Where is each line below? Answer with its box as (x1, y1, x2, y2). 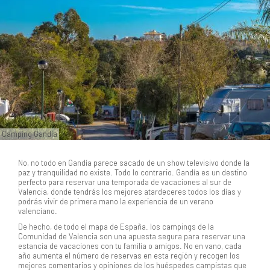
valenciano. (18, 206, 59, 216)
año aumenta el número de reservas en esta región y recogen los (18, 251, 240, 260)
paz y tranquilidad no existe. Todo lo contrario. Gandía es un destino (18, 168, 247, 177)
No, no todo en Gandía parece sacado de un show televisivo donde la (18, 158, 250, 168)
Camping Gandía (2, 129, 57, 139)
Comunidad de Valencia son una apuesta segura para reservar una (18, 231, 245, 241)
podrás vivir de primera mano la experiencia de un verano (18, 196, 213, 206)
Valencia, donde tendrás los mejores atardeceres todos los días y (18, 187, 241, 196)
